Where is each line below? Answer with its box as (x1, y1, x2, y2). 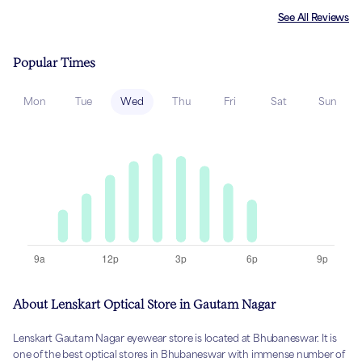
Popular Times (13, 56, 95, 70)
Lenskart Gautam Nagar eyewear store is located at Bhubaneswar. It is (13, 332, 337, 345)
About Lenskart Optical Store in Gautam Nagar (13, 297, 276, 312)
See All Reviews (277, 11, 349, 24)
